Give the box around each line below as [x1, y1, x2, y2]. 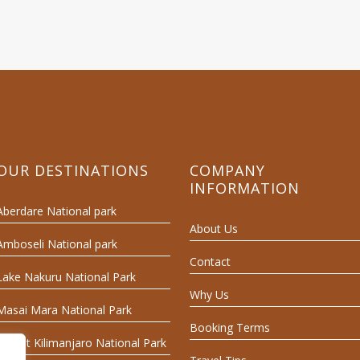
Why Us [189, 286, 229, 302]
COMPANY [189, 160, 265, 180]
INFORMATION [189, 178, 300, 198]
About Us [189, 220, 238, 236]
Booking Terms [189, 319, 270, 335]
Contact [189, 253, 231, 269]
